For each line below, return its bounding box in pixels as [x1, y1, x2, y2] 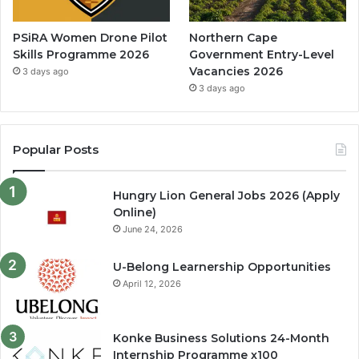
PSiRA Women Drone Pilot [13, 30, 167, 45]
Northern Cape [189, 30, 278, 45]
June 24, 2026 [123, 223, 183, 235]
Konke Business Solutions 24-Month [113, 330, 329, 345]
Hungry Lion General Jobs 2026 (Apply [113, 188, 340, 203]
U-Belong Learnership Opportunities [113, 259, 331, 274]
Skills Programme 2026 [13, 46, 149, 62]
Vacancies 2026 [189, 63, 284, 79]
